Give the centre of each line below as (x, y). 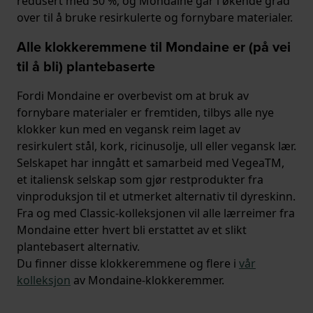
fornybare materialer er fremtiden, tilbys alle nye (145, 113)
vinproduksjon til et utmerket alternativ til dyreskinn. (156, 197)
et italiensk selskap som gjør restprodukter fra (140, 180)
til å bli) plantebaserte (86, 67)
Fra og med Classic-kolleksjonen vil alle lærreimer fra (156, 213)
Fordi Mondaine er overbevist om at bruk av (133, 96)
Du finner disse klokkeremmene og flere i (128, 264)
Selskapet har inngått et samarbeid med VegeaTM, (151, 163)
